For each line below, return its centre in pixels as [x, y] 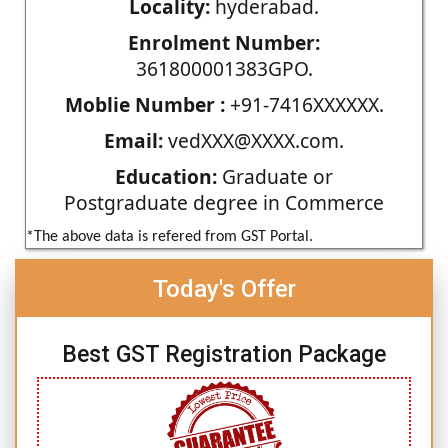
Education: [166, 176]
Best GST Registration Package [224, 354]
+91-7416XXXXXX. [304, 104]
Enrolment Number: [224, 42]
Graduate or [275, 176]
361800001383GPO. [224, 68]
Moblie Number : [144, 104]
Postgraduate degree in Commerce [224, 202]
